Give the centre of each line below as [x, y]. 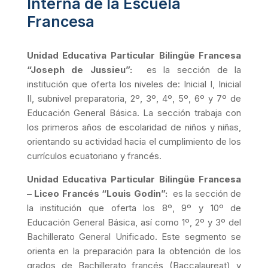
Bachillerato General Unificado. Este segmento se [134, 236]
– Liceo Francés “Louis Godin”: [100, 193]
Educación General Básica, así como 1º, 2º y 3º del [134, 222]
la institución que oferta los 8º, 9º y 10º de [134, 208]
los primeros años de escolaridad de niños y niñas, [134, 127]
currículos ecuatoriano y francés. [94, 156]
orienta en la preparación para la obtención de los [134, 251]
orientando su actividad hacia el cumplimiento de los [134, 141]
